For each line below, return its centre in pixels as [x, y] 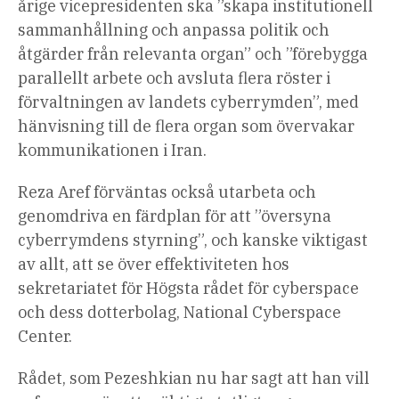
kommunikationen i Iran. [112, 151]
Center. [45, 337]
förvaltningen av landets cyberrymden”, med [188, 102]
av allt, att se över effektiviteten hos [154, 265]
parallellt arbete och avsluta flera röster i [174, 78]
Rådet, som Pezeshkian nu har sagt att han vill [194, 379]
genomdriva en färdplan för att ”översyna [175, 216]
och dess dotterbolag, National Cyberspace [179, 313]
